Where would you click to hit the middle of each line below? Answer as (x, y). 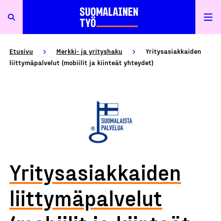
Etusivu (21, 51)
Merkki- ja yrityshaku (89, 51)
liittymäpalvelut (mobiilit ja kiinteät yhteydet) (81, 62)
